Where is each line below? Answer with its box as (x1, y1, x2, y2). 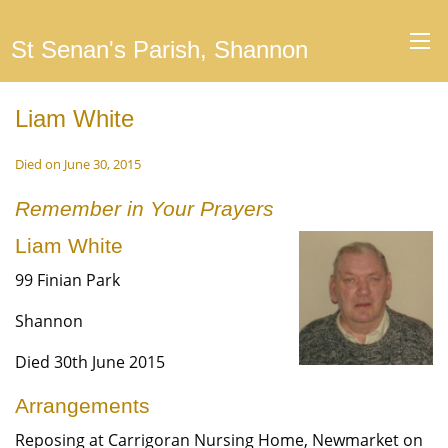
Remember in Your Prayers (15, 197, 274, 220)
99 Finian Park (15, 269, 120, 291)
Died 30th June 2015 (15, 351, 165, 373)
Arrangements (15, 394, 150, 417)
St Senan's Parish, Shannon (10, 36, 308, 63)
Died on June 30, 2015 (15, 155, 141, 173)
